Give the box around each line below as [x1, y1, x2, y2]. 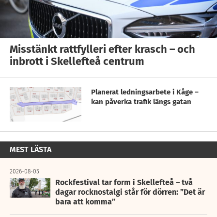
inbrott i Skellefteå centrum [10, 54, 144, 68]
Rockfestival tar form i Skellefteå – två [55, 178, 193, 187]
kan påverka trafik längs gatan [91, 97, 191, 106]
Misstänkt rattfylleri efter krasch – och [10, 42, 195, 56]
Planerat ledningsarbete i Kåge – [91, 87, 199, 96]
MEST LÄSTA [10, 145, 51, 155]
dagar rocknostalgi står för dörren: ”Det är [55, 187, 205, 197]
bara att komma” [55, 197, 115, 207]
